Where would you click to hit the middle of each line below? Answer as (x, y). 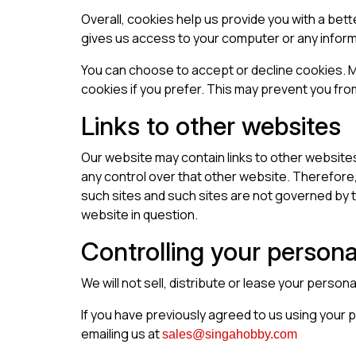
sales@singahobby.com (230, 335)
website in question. (139, 215)
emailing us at (122, 334)
